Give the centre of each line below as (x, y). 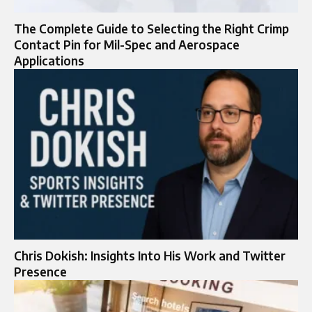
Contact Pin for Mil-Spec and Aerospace (127, 45)
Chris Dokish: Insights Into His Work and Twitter (150, 255)
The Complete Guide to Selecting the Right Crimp (151, 29)
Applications (49, 61)
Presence (40, 271)
